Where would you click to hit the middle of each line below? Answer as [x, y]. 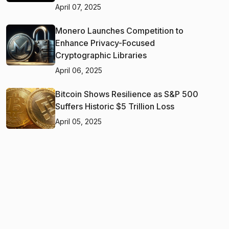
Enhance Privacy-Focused [105, 43]
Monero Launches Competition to [119, 30]
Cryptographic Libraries [101, 55]
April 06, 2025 [79, 70]
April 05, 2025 [78, 121]
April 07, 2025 [78, 7]
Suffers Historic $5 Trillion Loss [115, 106]
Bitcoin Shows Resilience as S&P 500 [127, 94]
